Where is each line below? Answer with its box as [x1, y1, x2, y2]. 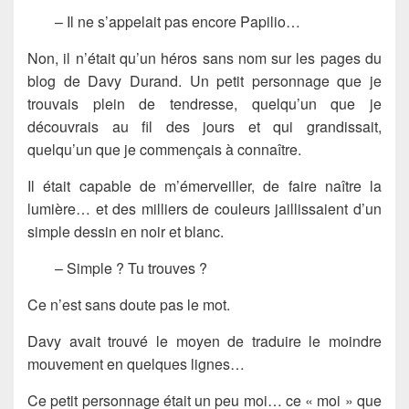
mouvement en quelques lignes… [27, 352, 245, 374]
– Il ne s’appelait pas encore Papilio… [55, 10, 300, 32]
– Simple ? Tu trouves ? [55, 257, 207, 278]
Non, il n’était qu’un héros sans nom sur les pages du [27, 47, 382, 68]
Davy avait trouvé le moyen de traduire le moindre [27, 330, 382, 351]
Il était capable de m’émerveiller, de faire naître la [27, 174, 382, 196]
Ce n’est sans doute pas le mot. [27, 293, 230, 315]
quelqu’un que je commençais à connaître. [27, 138, 301, 160]
